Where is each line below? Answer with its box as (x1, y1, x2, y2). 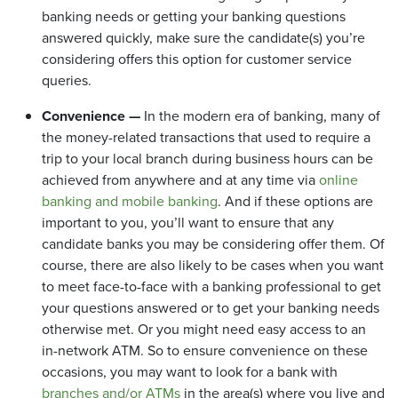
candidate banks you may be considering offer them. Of (42, 234, 385, 255)
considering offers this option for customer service (42, 49, 352, 70)
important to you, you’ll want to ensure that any (42, 212, 334, 234)
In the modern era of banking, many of (140, 106, 380, 127)
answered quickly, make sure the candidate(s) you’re (42, 28, 365, 49)
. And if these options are (218, 191, 373, 212)
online (319, 170, 358, 191)
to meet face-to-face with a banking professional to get (42, 276, 381, 298)
